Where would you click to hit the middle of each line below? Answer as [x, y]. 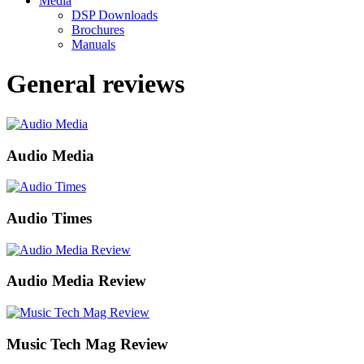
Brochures [98, 30]
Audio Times [49, 219]
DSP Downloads [115, 15]
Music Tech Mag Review [87, 344]
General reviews [95, 84]
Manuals [93, 44]
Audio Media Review [76, 281]
